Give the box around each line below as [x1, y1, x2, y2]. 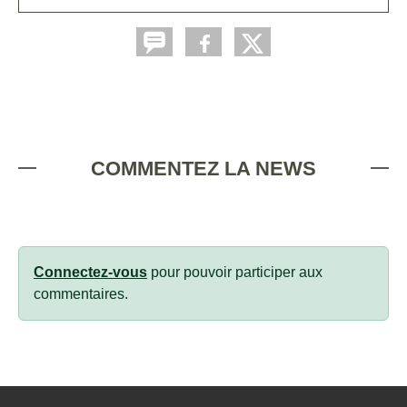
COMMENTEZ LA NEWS [91, 157, 316, 181]
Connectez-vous [34, 264, 147, 281]
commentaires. [34, 286, 128, 303]
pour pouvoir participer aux [147, 264, 323, 281]
